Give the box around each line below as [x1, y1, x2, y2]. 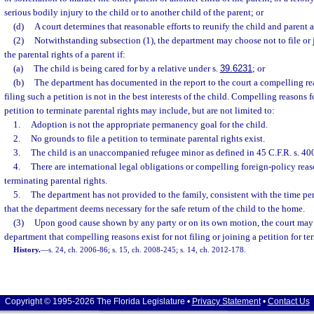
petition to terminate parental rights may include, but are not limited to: [4, 105, 275, 116]
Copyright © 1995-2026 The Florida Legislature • [4, 296, 192, 306]
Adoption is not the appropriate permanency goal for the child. [30, 119, 268, 130]
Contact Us [267, 296, 310, 306]
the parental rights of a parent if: [4, 49, 125, 60]
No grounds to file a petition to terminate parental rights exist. [30, 133, 265, 144]
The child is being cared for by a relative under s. [33, 63, 220, 74]
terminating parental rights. [4, 175, 107, 186]
